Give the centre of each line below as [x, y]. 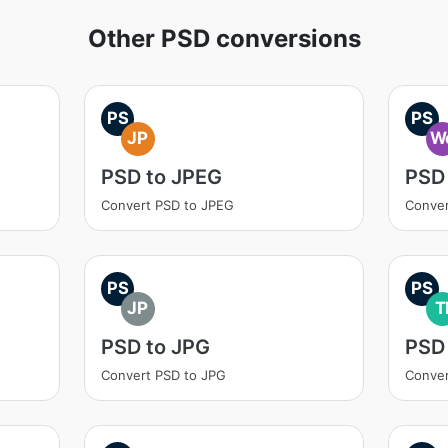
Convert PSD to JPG [163, 375]
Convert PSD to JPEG [167, 205]
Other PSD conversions [224, 38]
